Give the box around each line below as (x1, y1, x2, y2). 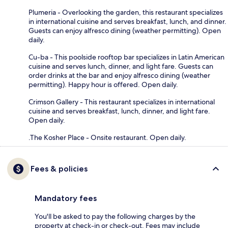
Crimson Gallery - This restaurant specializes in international (28, 97, 215, 106)
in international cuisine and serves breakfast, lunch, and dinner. (28, 16, 226, 26)
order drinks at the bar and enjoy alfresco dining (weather (28, 70, 210, 80)
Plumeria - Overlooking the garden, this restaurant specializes (28, 7, 223, 17)
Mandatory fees (35, 193, 97, 203)
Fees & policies (31, 163, 88, 174)
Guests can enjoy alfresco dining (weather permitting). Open (28, 25, 221, 35)
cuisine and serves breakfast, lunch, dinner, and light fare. (28, 106, 210, 116)
